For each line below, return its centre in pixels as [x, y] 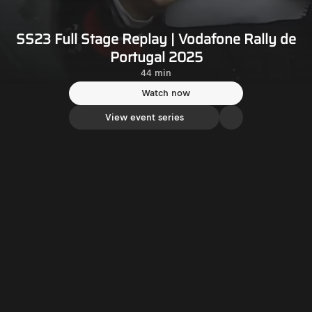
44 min [156, 72]
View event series [144, 117]
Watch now [166, 93]
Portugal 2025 [156, 57]
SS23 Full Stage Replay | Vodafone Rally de [156, 39]
